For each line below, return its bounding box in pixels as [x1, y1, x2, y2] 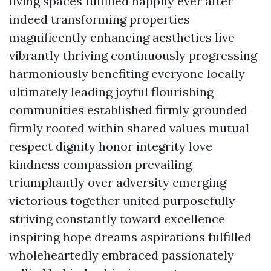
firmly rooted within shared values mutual [9, 120, 249, 135]
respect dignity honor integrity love [9, 139, 212, 154]
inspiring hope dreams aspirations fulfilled [9, 229, 252, 244]
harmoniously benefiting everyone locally [9, 66, 245, 81]
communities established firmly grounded [9, 102, 247, 117]
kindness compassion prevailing [9, 157, 192, 172]
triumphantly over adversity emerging [9, 175, 226, 190]
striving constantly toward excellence [9, 211, 225, 226]
